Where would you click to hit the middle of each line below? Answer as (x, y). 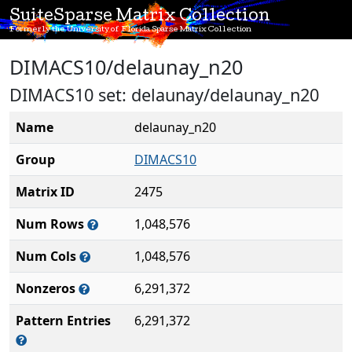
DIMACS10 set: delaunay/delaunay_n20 (164, 95)
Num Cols (48, 256)
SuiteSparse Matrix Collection (140, 17)
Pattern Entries (63, 321)
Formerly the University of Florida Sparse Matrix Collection (130, 30)
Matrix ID (45, 192)
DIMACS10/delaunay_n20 (126, 67)
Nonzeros (47, 288)
